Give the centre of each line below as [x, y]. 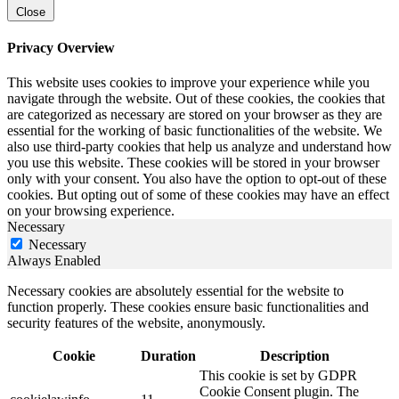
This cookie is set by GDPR [278, 376]
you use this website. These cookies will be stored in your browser [193, 163]
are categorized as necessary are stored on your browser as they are [195, 115]
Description [294, 356]
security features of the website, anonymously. [136, 323]
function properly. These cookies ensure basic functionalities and [188, 307]
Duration [168, 356]
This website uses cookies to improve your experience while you [188, 83]
